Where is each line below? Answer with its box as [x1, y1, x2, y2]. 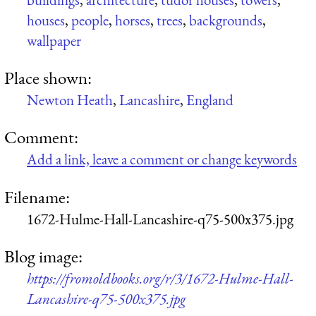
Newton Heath [27, 90, 113, 109]
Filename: [4, 185, 70, 208]
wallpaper [27, 30, 81, 50]
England [186, 90, 233, 109]
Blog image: [4, 244, 83, 267]
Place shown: [4, 66, 92, 89]
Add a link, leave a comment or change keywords [27, 150, 297, 169]
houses [27, 10, 65, 30]
